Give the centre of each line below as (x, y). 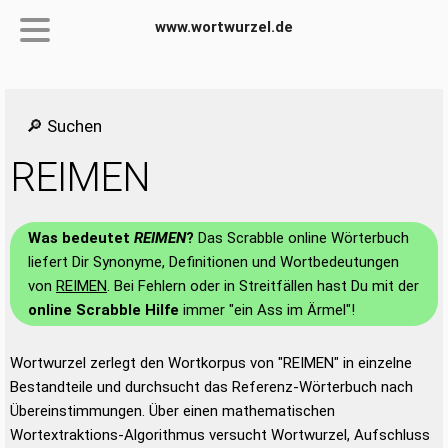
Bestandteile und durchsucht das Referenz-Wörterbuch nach (211, 387)
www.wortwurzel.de (224, 27)
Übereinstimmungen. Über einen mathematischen (172, 411)
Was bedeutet (81, 238)
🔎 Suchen (64, 126)
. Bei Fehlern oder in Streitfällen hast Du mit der (263, 286)
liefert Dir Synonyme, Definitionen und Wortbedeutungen (213, 262)
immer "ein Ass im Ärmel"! (267, 310)
